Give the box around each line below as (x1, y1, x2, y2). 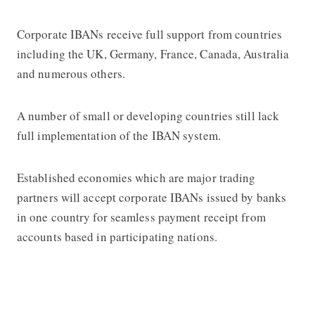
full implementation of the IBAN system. (16, 127, 225, 143)
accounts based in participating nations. (16, 228, 217, 245)
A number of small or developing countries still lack (16, 107, 280, 124)
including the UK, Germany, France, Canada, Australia (16, 45, 290, 62)
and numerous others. (16, 65, 125, 82)
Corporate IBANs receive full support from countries (16, 25, 283, 42)
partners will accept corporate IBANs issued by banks (16, 188, 287, 205)
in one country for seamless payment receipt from (16, 208, 266, 225)
